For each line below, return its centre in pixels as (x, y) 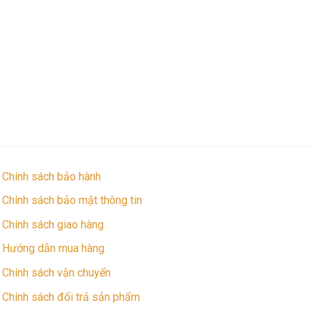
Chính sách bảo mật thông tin (72, 201)
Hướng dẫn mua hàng (53, 249)
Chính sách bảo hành (51, 176)
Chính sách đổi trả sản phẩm (71, 297)
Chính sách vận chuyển (56, 273)
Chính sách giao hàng (53, 224)
